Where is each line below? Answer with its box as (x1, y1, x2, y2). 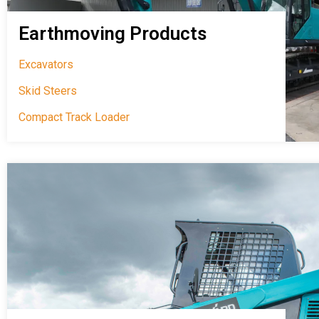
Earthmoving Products (19, 23, 206, 45)
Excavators (19, 58, 73, 72)
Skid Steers (19, 84, 77, 98)
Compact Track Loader (19, 110, 130, 125)
